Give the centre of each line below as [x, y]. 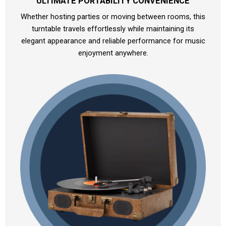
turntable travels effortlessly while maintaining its [113, 29]
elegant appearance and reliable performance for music [113, 41]
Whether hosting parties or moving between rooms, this [113, 17]
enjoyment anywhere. [113, 53]
